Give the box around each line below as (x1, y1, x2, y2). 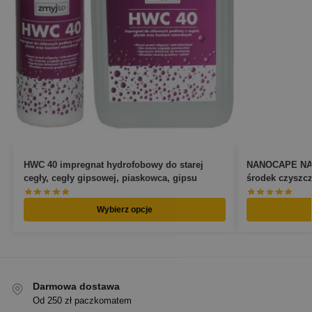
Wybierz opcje (96, 205, 153, 215)
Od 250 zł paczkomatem (33, 295, 132, 306)
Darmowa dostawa (33, 281, 120, 292)
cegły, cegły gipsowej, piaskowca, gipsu (23, 172, 197, 183)
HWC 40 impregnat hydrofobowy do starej (23, 159, 203, 170)
